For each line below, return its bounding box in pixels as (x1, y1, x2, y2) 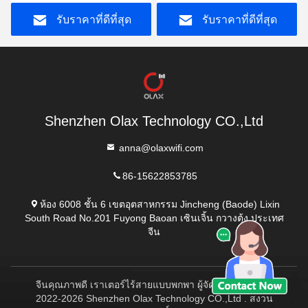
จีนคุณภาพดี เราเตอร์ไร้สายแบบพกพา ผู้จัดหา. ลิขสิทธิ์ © (35, 278, 273, 290)
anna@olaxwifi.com (115, 142, 203, 153)
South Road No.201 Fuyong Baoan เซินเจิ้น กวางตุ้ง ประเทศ (24, 212, 284, 223)
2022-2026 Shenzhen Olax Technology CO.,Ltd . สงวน (35, 292, 273, 304)
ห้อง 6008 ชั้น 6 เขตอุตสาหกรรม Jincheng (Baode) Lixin (39, 198, 280, 210)
